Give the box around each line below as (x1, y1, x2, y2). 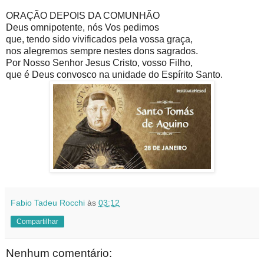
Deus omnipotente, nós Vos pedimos (6, 22, 161, 32)
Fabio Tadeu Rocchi (11, 198, 85, 208)
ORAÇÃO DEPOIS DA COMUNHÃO (6, 10, 162, 21)
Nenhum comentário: (6, 247, 112, 260)
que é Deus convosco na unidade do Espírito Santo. (6, 69, 223, 80)
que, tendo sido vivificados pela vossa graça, (6, 34, 195, 44)
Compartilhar (16, 217, 58, 226)
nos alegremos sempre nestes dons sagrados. (6, 45, 200, 56)
